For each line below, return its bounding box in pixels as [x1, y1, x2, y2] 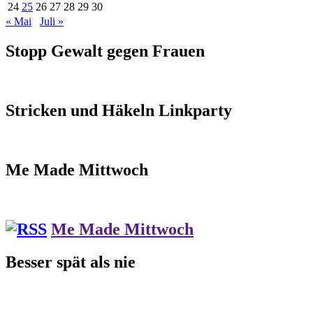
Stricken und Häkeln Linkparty [6, 101, 232, 120]
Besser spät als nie [6, 252, 136, 271]
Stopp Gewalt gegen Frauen [6, 42, 205, 61]
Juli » [40, 15, 64, 28]
